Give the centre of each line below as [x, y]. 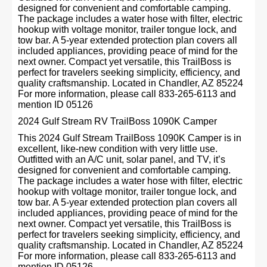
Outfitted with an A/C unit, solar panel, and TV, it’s [122, 159]
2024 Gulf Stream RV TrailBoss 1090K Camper [117, 121]
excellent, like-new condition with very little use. [118, 149]
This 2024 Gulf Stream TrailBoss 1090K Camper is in [130, 138]
